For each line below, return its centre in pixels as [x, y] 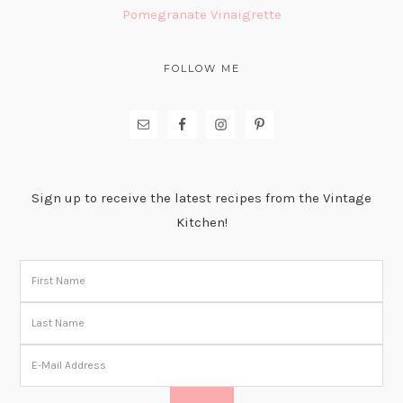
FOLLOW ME [201, 68]
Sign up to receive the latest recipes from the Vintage [201, 197]
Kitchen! [201, 222]
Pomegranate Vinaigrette [201, 14]
